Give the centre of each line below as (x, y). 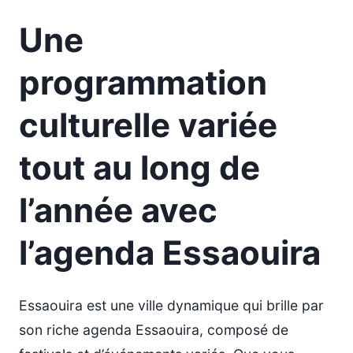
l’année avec (118, 210)
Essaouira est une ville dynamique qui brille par (171, 305)
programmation (143, 82)
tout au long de (139, 167)
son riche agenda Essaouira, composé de (154, 330)
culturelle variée (148, 125)
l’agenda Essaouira (170, 253)
